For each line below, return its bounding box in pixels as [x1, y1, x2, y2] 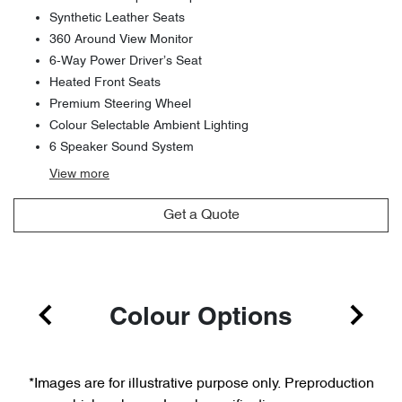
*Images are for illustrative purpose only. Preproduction [28, 376, 374, 391]
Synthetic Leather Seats [49, 12, 185, 24]
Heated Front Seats [49, 76, 161, 89]
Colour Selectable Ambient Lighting [49, 119, 249, 132]
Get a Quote [162, 207, 240, 223]
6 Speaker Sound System [49, 141, 194, 153]
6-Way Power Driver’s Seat [49, 55, 202, 67]
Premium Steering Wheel [49, 98, 191, 110]
